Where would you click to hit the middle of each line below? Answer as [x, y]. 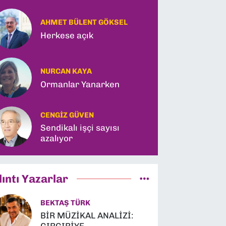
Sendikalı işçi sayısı [80, 128]
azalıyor [57, 138]
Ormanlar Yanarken [80, 84]
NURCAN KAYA [66, 71]
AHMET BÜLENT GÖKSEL [84, 22]
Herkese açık [67, 35]
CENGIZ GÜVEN [67, 115]
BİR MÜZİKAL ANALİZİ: [87, 216]
